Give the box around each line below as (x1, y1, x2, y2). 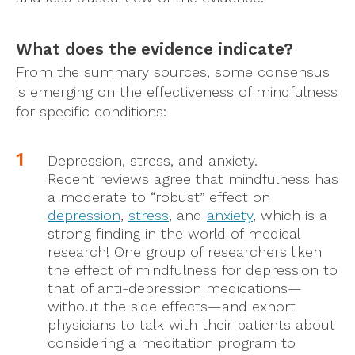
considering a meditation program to (48, 334, 296, 351)
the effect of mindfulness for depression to (48, 261, 338, 278)
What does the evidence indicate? (16, 38, 293, 59)
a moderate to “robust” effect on (48, 188, 270, 205)
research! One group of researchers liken (48, 242, 322, 260)
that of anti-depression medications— (48, 279, 302, 296)
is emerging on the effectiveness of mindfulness (16, 82, 338, 100)
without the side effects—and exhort (48, 297, 296, 315)
